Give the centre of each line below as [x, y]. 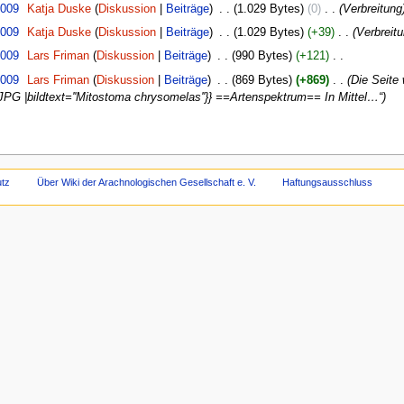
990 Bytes [262, 56]
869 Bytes [262, 80]
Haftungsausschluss [328, 182]
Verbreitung [372, 9]
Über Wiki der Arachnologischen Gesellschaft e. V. [146, 182]
